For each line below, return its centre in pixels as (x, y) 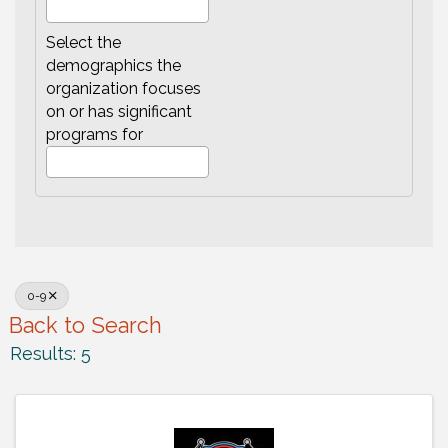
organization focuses (123, 88)
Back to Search (85, 325)
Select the (83, 42)
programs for (94, 134)
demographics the (113, 65)
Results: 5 (50, 353)
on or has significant (119, 111)
